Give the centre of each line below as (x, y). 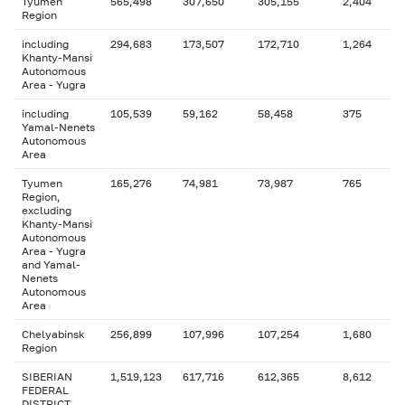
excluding (47, 210)
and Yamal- (51, 264)
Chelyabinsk (53, 334)
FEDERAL (45, 390)
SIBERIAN (47, 377)
